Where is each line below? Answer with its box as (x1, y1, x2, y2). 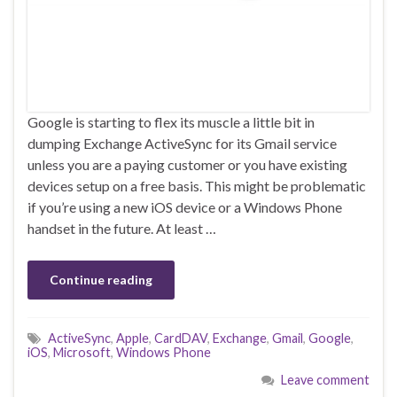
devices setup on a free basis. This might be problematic (27, 177, 366, 195)
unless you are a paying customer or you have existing (27, 156, 347, 174)
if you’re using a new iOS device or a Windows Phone (27, 198, 342, 216)
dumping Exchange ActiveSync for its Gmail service (27, 135, 337, 152)
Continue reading (50, 272, 152, 288)
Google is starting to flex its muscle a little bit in (27, 113, 315, 131)
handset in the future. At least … (27, 220, 216, 237)
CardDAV (154, 331, 207, 346)
